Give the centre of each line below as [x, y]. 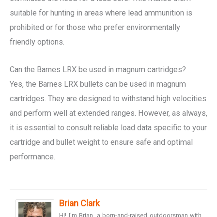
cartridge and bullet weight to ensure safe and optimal [101, 142]
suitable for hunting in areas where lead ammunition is [101, 13]
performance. [32, 156]
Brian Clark [79, 203]
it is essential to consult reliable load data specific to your [108, 127]
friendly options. [37, 42]
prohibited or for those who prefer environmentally [95, 28]
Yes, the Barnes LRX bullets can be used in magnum [98, 84]
